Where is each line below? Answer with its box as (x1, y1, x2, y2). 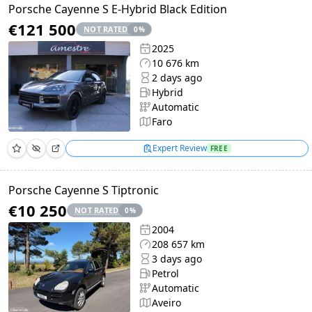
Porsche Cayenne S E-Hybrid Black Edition (8, 1, 227, 17)
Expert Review (153, 142, 208, 154)
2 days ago (152, 71, 203, 84)
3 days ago (152, 252, 203, 265)
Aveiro (152, 296, 182, 309)
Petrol (152, 267, 180, 280)
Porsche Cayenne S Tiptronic (8, 182, 159, 198)
